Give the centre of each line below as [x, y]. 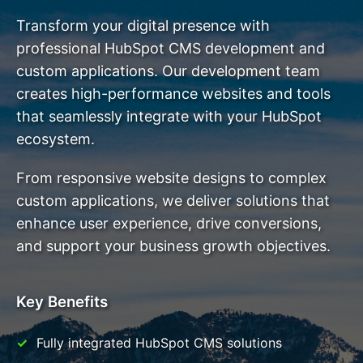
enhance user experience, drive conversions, [169, 224]
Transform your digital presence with [143, 26]
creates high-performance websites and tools [173, 94]
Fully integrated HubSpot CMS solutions [159, 343]
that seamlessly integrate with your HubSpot [169, 117]
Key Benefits [62, 302]
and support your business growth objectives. [173, 246]
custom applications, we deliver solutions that [173, 201]
